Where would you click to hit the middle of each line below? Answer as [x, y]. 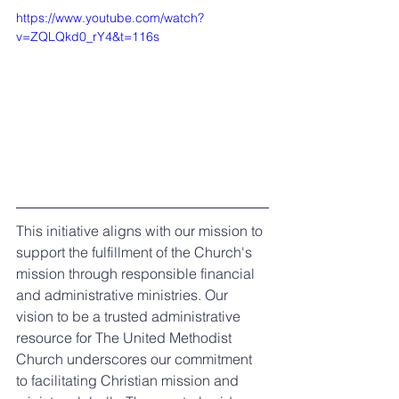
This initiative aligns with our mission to [141, 230]
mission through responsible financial [137, 273]
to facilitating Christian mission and [129, 380]
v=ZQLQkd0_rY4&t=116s [88, 37]
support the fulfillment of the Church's [136, 252]
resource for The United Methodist [126, 337]
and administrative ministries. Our [124, 294]
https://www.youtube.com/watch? [110, 18]
